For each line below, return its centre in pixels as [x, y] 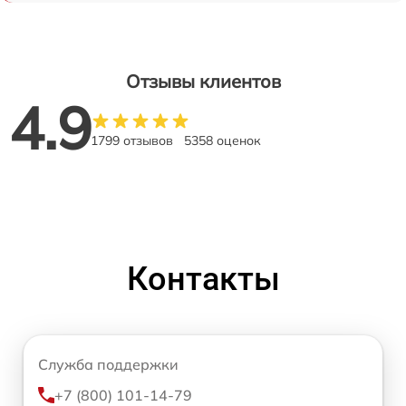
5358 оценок [222, 141]
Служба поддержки [108, 365]
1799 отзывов [132, 141]
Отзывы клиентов [203, 82]
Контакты [203, 280]
